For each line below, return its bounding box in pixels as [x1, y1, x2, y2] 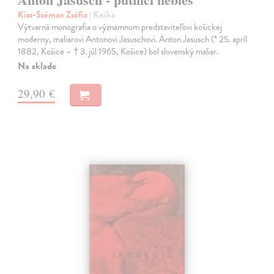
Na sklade [18, 58, 57, 73]
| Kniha [89, 7, 116, 21]
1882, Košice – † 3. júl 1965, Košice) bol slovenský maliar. [18, 44, 219, 58]
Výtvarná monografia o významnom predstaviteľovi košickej [18, 20, 223, 34]
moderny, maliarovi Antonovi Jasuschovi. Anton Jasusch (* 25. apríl [18, 32, 248, 46]
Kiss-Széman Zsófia [18, 7, 90, 21]
